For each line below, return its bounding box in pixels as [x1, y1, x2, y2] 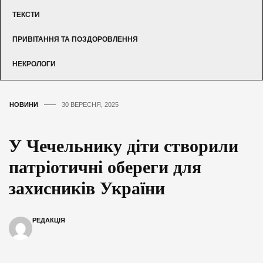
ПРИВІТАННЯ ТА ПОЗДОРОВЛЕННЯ [12, 35, 138, 43]
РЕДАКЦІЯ [32, 216, 65, 224]
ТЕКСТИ [12, 10, 40, 19]
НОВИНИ [9, 100, 38, 108]
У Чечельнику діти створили [9, 136, 238, 156]
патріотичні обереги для [9, 157, 201, 177]
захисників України [9, 178, 165, 198]
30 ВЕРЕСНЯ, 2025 [62, 100, 119, 108]
